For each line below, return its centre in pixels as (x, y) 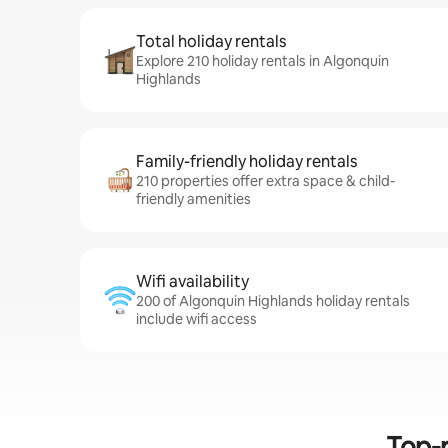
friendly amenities (193, 199)
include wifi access (196, 319)
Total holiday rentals (211, 41)
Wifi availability (192, 281)
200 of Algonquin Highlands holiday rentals (273, 301)
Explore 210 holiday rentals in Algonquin (262, 61)
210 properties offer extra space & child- (265, 181)
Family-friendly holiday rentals (246, 161)
